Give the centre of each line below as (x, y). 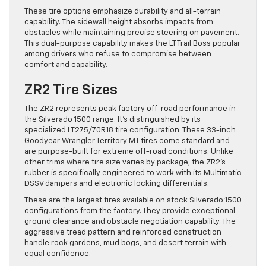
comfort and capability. (66, 65)
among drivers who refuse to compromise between (118, 55)
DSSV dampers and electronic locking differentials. (117, 184)
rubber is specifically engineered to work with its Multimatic (133, 173)
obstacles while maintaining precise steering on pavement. (132, 33)
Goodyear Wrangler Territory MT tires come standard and (127, 141)
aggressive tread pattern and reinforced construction (123, 233)
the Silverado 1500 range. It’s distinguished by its (113, 120)
